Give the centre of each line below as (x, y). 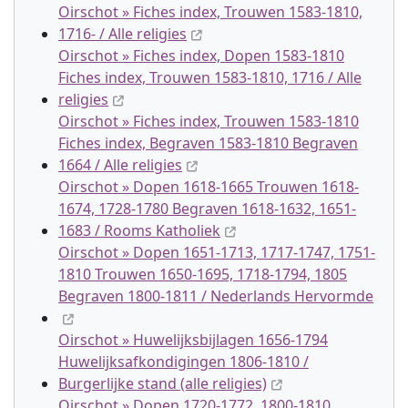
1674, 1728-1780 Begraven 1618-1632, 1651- (207, 209)
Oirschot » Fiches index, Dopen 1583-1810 (201, 56)
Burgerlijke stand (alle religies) (163, 383)
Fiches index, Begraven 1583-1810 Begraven (208, 143)
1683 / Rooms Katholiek (139, 230)
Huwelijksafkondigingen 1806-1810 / (184, 362)
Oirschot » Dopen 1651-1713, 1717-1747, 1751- (217, 252)
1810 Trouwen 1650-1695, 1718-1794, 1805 (203, 274)
